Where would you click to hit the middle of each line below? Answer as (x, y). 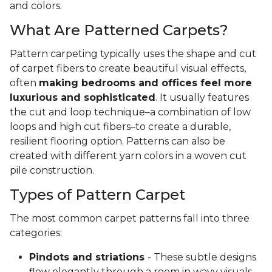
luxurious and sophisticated (83, 98)
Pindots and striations (88, 257)
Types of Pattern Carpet (97, 195)
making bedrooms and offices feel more (145, 83)
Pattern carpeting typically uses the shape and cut (133, 54)
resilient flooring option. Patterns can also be (117, 141)
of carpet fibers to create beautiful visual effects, (128, 69)
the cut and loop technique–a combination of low (130, 112)
